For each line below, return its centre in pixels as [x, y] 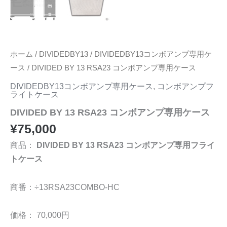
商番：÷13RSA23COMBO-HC [65, 187]
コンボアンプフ [185, 86]
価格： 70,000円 [40, 215]
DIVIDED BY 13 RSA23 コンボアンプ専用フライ [126, 145]
